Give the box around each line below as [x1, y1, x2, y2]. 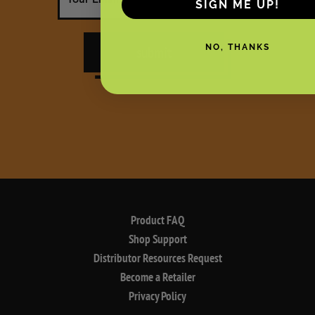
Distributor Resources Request [93, 250, 222, 266]
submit [136, 43, 172, 63]
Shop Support [128, 231, 187, 247]
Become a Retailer [120, 269, 195, 285]
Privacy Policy [129, 288, 186, 304]
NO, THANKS [205, 41, 270, 52]
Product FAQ [131, 212, 184, 229]
